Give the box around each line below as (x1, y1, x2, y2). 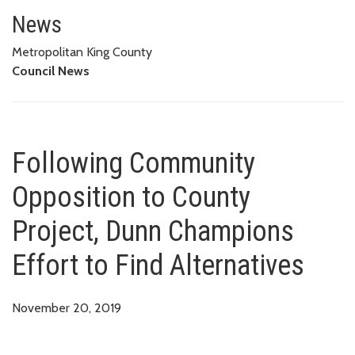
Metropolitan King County (12, 44, 152, 59)
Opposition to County (12, 180, 250, 214)
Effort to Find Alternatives (12, 248, 304, 282)
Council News (12, 63, 90, 78)
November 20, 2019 (12, 300, 121, 315)
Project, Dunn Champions (12, 214, 294, 248)
